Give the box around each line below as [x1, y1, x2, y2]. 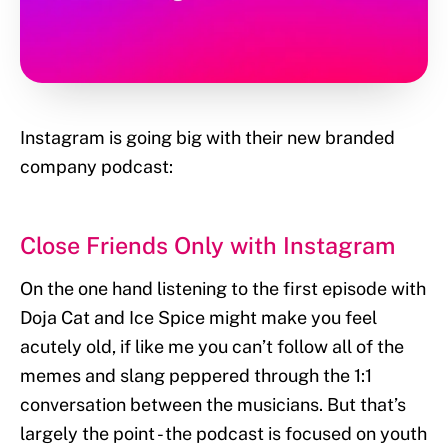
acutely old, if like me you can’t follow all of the [20, 336, 404, 358]
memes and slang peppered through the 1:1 [20, 365, 372, 387]
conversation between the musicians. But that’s [20, 394, 406, 416]
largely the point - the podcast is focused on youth [20, 423, 427, 445]
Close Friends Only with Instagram [20, 231, 395, 259]
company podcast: [20, 155, 173, 177]
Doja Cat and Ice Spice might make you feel [20, 307, 377, 329]
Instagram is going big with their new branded [20, 126, 395, 148]
